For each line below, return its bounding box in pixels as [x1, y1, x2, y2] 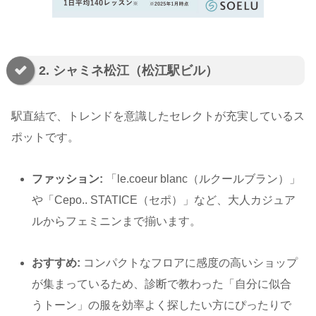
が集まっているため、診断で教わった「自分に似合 [32, 277, 292, 290]
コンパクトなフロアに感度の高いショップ [80, 256, 298, 269]
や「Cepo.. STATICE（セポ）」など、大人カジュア [32, 194, 296, 207]
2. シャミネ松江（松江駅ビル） [39, 63, 218, 78]
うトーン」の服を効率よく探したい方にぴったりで [32, 298, 292, 311]
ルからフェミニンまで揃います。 [32, 215, 202, 228]
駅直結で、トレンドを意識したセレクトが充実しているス [11, 110, 305, 123]
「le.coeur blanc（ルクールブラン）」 [103, 173, 301, 186]
